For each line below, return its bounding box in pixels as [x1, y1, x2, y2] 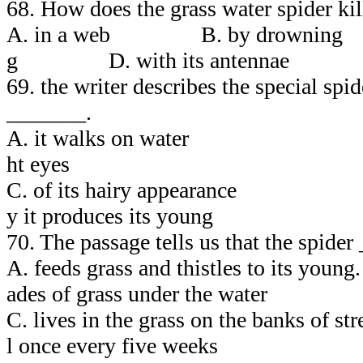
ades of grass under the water [6, 280, 267, 306]
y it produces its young [6, 203, 213, 228]
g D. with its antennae [6, 47, 289, 73]
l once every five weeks [6, 332, 218, 358]
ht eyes [6, 151, 115, 177]
